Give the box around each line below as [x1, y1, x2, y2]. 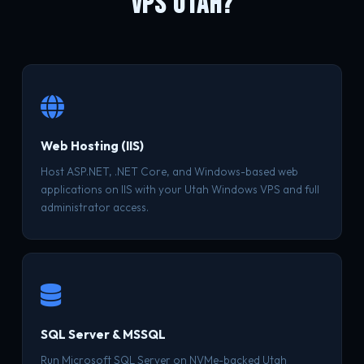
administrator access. [40, 201, 149, 214]
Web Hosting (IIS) [40, 138, 144, 154]
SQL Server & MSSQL [40, 327, 166, 342]
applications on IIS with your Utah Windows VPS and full [40, 183, 319, 196]
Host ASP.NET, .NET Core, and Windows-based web [40, 165, 298, 178]
